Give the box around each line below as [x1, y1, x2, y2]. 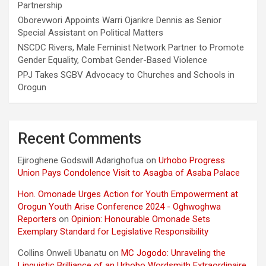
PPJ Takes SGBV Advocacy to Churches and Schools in [18, 69, 235, 80]
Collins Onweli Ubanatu [18, 247, 106, 258]
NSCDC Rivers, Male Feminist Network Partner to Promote [18, 42, 244, 53]
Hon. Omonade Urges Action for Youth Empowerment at [18, 188, 238, 199]
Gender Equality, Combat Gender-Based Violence [18, 54, 207, 65]
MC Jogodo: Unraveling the [121, 247, 226, 258]
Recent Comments [18, 129, 141, 147]
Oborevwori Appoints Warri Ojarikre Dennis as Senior [18, 14, 221, 26]
